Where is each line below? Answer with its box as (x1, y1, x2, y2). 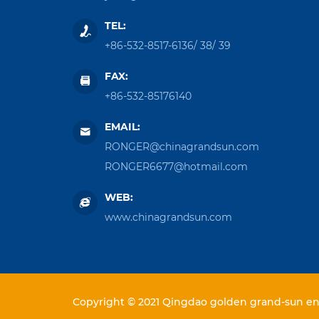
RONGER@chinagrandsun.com (105, 140, 259, 153)
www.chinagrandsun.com (105, 210, 232, 224)
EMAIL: (105, 120, 140, 133)
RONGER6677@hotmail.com (105, 159, 248, 173)
